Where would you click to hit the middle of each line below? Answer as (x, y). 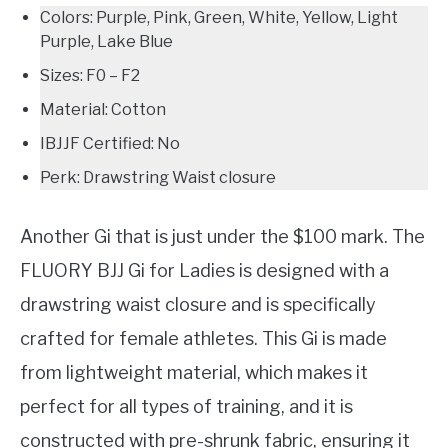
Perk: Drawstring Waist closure (158, 177)
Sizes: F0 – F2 (90, 75)
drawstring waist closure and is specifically (198, 304)
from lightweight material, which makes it (194, 372)
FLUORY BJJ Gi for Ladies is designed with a (204, 270)
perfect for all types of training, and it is (186, 406)
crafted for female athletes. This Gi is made (203, 338)
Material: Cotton (103, 109)
